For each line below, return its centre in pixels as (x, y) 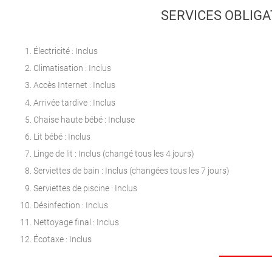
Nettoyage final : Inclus (76, 222)
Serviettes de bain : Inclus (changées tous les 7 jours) (131, 171)
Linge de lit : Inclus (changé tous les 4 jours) (114, 154)
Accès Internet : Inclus (74, 86)
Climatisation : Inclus (72, 69)
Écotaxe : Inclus (63, 240)
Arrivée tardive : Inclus (74, 103)
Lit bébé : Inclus (62, 137)
